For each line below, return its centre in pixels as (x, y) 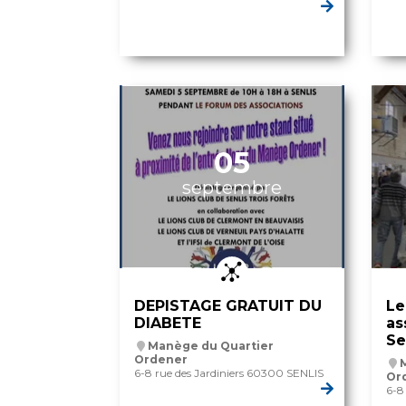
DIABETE (168, 324)
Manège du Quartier (211, 346)
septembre (232, 188)
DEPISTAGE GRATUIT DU (228, 306)
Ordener (161, 360)
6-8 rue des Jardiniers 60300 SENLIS (229, 373)
